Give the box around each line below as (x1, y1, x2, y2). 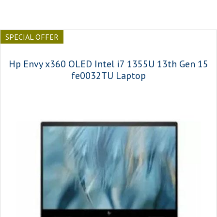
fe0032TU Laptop (71, 69, 146, 82)
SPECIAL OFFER (5, 32, 59, 42)
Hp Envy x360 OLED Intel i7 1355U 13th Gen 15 (9, 58, 208, 70)
